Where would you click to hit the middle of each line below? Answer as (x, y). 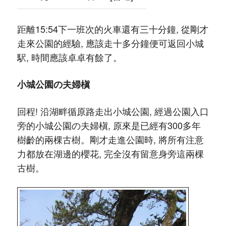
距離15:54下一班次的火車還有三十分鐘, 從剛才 (112, 29)
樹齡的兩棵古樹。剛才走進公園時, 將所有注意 (110, 139)
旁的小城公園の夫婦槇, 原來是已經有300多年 (109, 125)
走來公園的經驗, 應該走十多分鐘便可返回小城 (110, 43)
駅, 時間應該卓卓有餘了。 (69, 57)
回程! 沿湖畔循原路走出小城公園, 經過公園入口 (113, 111)
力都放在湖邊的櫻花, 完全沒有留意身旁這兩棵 (110, 153)
